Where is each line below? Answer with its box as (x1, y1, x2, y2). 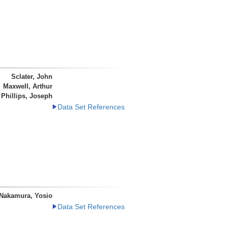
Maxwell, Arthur (3, 82, 52, 90)
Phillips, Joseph (1, 92, 52, 100)
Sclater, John (11, 73, 52, 80)
